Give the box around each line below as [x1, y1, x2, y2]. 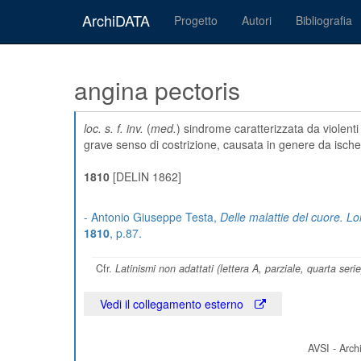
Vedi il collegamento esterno [100, 296, 247, 312]
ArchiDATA [82, 10, 150, 31]
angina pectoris [74, 73, 240, 107]
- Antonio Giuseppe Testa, [84, 209, 220, 225]
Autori [242, 12, 272, 28]
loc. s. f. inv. [84, 120, 143, 136]
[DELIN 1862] [110, 168, 181, 185]
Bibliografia [296, 12, 352, 28]
